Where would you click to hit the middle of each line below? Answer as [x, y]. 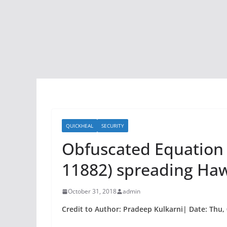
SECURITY [113, 126]
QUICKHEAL [80, 126]
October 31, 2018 [92, 191]
